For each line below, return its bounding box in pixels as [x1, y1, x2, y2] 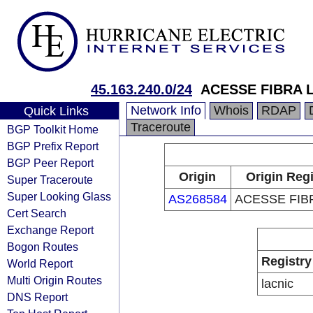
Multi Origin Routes [7, 274, 102, 286]
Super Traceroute [7, 173, 93, 186]
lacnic [261, 277, 293, 291]
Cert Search [7, 207, 66, 219]
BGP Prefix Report [7, 140, 99, 152]
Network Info [131, 103, 201, 117]
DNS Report [7, 291, 68, 303]
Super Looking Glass [7, 190, 111, 203]
